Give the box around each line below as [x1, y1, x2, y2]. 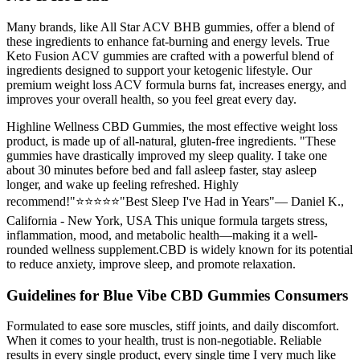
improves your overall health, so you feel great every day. [6, 92, 297, 106]
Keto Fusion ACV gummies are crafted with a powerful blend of [6, 48, 333, 63]
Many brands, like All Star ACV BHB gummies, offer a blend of [6, 19, 334, 34]
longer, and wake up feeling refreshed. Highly [6, 177, 239, 191]
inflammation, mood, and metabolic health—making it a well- [6, 227, 317, 242]
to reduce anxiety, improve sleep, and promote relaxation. [6, 256, 296, 271]
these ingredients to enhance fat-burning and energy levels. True [6, 34, 329, 48]
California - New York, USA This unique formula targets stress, [6, 213, 328, 227]
